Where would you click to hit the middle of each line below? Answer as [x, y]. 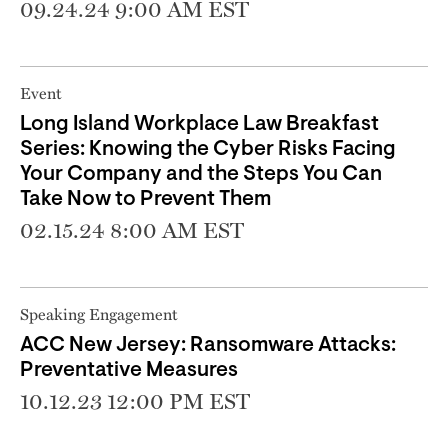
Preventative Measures [129, 370]
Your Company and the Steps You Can [201, 174]
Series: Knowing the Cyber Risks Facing [208, 149]
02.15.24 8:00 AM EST [132, 229]
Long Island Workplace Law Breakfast [199, 124]
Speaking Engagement [99, 313]
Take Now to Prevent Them [145, 199]
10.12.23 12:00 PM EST [135, 400]
